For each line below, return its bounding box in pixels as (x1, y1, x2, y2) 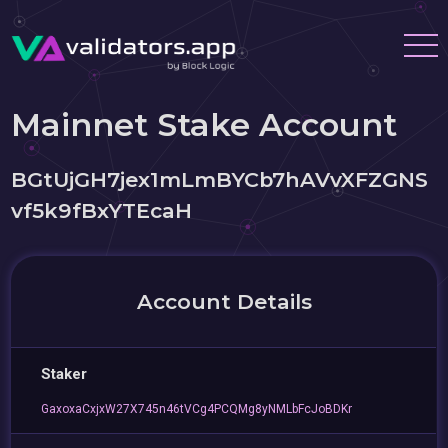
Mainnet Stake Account (11, 105, 398, 144)
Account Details (136, 289, 312, 314)
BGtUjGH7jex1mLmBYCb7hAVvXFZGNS (11, 167, 429, 192)
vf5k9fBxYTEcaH (11, 198, 193, 223)
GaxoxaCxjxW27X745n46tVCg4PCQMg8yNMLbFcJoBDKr (41, 402, 353, 416)
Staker (41, 365, 88, 383)
